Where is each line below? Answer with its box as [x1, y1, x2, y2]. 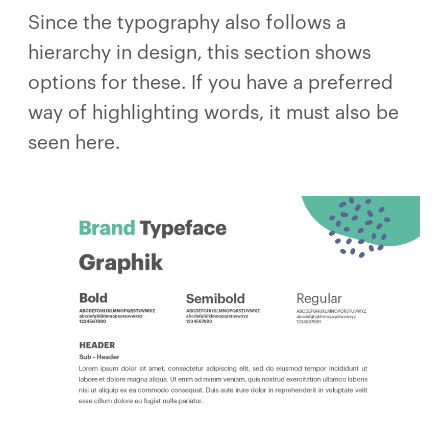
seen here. [28, 132, 120, 152]
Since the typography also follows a [28, 12, 346, 32]
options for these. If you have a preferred [28, 72, 393, 92]
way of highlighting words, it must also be [28, 102, 399, 122]
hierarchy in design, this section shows [28, 42, 371, 62]
